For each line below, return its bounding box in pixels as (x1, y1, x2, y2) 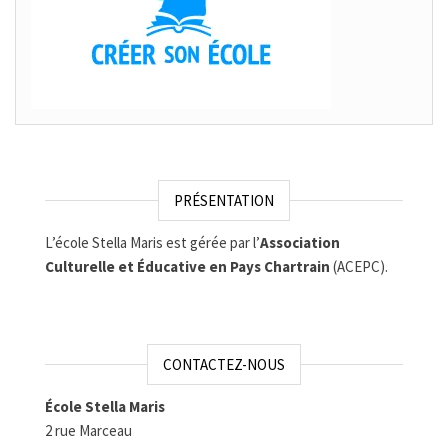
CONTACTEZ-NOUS (163, 355, 285, 374)
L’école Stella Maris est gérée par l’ (45, 233, 260, 252)
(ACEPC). (330, 257, 388, 276)
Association (260, 233, 340, 252)
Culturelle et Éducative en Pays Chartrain (45, 257, 330, 276)
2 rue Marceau (45, 421, 132, 440)
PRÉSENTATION (174, 191, 274, 210)
